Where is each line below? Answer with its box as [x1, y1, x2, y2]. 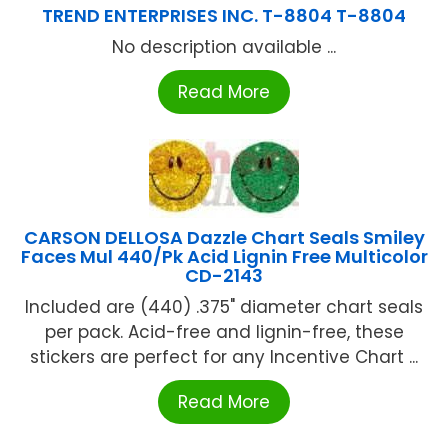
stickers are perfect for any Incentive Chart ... [30, 345, 418, 370]
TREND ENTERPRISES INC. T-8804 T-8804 [42, 3, 406, 29]
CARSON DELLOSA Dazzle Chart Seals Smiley [23, 225, 425, 251]
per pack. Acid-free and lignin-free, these [44, 320, 404, 345]
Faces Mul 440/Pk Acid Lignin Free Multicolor [20, 244, 428, 270]
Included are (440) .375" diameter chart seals [25, 295, 423, 320]
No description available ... [112, 35, 336, 60]
